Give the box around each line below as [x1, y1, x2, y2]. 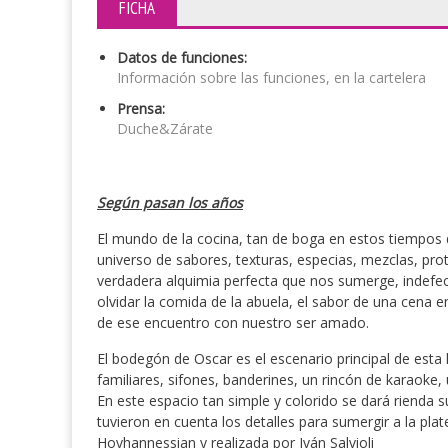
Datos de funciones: [117, 48, 247, 67]
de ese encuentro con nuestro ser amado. [97, 313, 369, 332]
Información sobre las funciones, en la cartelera [117, 68, 426, 87]
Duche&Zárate [117, 119, 213, 138]
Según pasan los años [97, 193, 243, 212]
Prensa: [117, 99, 165, 118]
